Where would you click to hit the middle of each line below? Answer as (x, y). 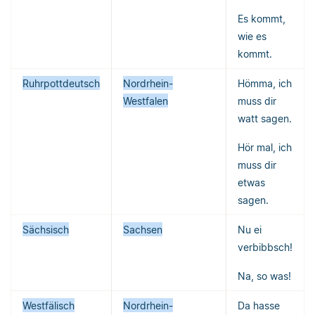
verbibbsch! (265, 247)
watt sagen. (265, 118)
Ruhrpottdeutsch (61, 83)
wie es (252, 36)
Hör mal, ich (265, 147)
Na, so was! (264, 276)
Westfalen (146, 101)
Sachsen (143, 229)
